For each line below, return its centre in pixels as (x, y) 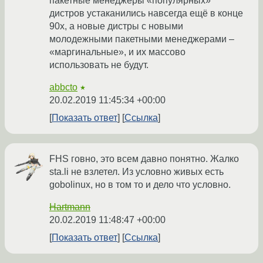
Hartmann (70, 207)
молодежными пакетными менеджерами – (142, 39)
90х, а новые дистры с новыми (116, 26)
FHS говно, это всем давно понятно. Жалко (144, 159)
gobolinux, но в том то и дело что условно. (140, 185)
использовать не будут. (99, 65)
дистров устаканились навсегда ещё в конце (146, 14)
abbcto (63, 87)
